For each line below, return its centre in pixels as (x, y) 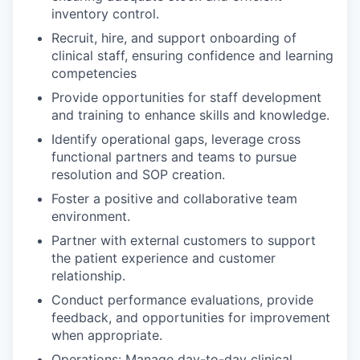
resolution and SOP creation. (138, 174)
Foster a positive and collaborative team (174, 198)
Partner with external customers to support (184, 240)
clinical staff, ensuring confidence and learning (192, 55)
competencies (94, 73)
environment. (91, 216)
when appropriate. (107, 335)
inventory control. (105, 14)
